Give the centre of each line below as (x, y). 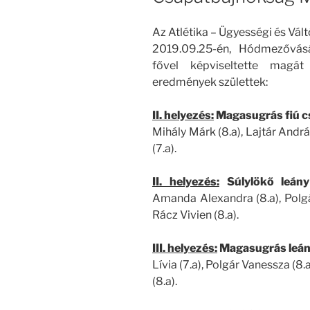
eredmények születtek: (210, 82)
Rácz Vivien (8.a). (195, 215)
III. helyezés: (185, 248)
